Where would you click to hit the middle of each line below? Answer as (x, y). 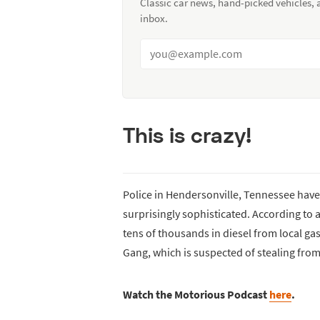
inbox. (154, 18)
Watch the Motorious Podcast (196, 295)
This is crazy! (187, 134)
